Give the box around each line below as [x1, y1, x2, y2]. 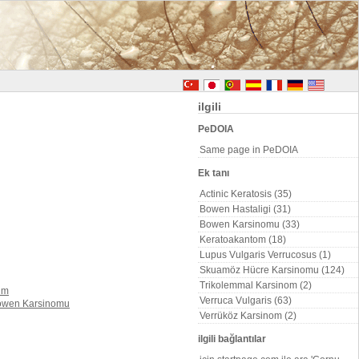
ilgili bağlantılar [198, 333, 266, 345]
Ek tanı [198, 167, 229, 179]
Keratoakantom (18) [200, 234, 286, 245]
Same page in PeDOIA [200, 144, 298, 155]
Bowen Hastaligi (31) [200, 204, 291, 215]
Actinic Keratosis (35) [200, 188, 292, 200]
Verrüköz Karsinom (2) [200, 310, 296, 321]
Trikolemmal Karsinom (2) [200, 280, 312, 291]
